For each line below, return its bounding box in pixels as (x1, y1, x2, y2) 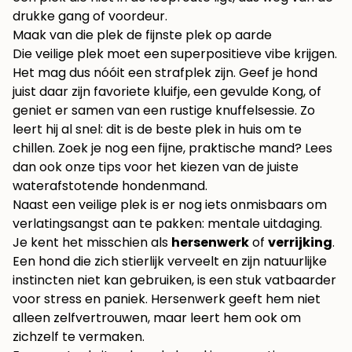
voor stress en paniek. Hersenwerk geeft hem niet (13, 290, 321, 309)
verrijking (268, 233, 332, 252)
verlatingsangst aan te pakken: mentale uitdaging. (13, 214, 322, 233)
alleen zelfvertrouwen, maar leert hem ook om (13, 309, 301, 328)
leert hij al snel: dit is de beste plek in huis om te (13, 120, 302, 139)
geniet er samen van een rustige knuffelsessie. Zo (13, 101, 315, 120)
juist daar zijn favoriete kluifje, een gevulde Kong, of (13, 82, 321, 101)
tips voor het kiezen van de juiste (98, 158, 299, 177)
